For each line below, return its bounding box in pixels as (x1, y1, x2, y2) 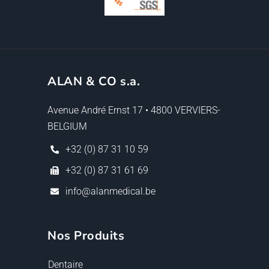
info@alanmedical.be (65, 186, 156, 198)
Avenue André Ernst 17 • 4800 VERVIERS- (47, 104, 220, 116)
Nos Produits (47, 228, 124, 244)
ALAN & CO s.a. (47, 73, 140, 90)
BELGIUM (47, 121, 87, 133)
